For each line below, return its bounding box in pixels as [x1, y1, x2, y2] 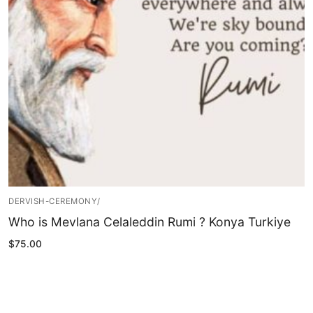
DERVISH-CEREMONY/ [8, 196, 101, 207]
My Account [124, 43, 189, 57]
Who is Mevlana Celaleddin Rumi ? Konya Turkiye [8, 214, 291, 230]
